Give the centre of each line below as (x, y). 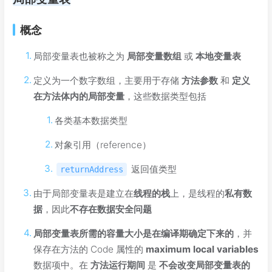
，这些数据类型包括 (166, 96)
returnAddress (91, 169)
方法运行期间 (118, 265)
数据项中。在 (62, 265)
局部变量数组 (155, 56)
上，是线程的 (198, 193)
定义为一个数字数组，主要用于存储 (108, 80)
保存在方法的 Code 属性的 (90, 249)
